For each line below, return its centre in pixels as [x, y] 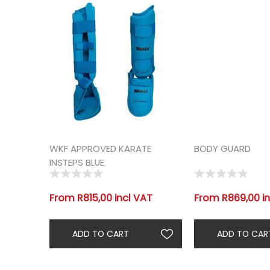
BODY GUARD [222, 149]
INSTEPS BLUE [77, 162]
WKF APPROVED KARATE [100, 149]
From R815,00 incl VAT [101, 198]
